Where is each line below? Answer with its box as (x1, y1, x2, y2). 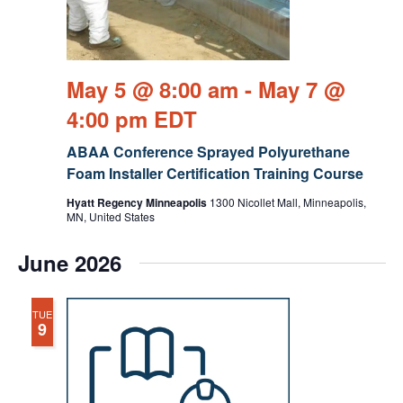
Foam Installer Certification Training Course (66, 163, 363, 184)
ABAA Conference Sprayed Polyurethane (66, 141, 350, 163)
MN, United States (66, 209, 155, 225)
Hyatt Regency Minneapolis (66, 194, 210, 211)
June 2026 (17, 247, 121, 279)
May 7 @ (257, 74, 345, 105)
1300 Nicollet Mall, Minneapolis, (209, 194, 366, 210)
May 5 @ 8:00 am (66, 74, 238, 105)
